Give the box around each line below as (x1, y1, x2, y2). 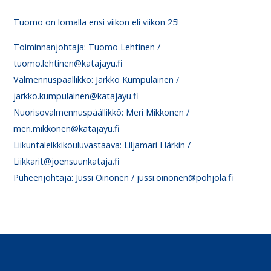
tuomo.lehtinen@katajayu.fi (13, 57, 123, 70)
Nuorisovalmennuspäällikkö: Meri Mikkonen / (13, 106, 190, 119)
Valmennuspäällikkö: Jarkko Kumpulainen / (13, 74, 180, 86)
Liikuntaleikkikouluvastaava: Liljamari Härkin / (13, 139, 191, 151)
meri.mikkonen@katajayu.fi (13, 123, 120, 135)
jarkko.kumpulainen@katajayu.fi (13, 90, 139, 102)
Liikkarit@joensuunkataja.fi (13, 155, 120, 168)
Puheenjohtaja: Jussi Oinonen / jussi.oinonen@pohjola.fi (13, 172, 233, 184)
